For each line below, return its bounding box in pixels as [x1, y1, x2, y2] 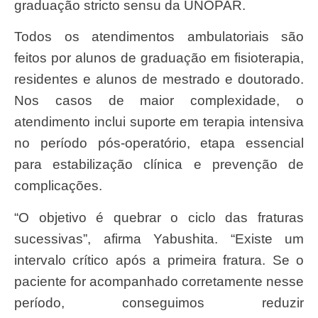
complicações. [14, 178, 102, 194]
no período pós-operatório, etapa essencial [14, 136, 304, 151]
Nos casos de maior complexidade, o [14, 93, 304, 109]
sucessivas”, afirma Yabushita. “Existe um [14, 231, 304, 246]
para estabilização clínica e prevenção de [14, 157, 304, 172]
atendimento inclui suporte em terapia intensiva [14, 114, 304, 130]
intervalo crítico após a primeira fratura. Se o [14, 252, 304, 268]
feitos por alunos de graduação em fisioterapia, [14, 50, 304, 66]
